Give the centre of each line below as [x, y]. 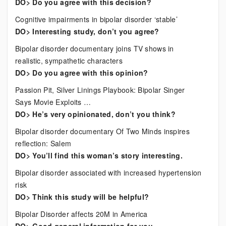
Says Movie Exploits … [53, 102]
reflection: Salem [43, 143]
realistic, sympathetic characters [69, 61]
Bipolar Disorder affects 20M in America [81, 214]
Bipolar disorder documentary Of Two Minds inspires [102, 131]
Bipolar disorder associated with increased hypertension [108, 173]
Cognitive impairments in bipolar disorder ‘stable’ [96, 19]
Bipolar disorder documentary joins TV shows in [95, 48]
